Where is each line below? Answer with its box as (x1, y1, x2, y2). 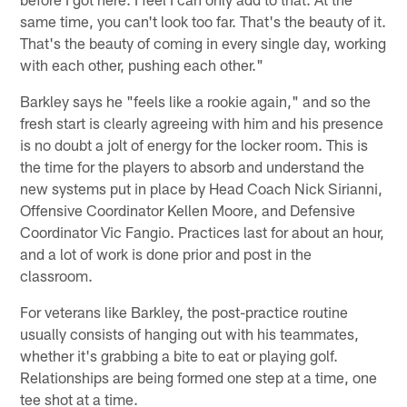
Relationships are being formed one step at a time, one (20, 367, 378, 386)
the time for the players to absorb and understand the (20, 156, 365, 175)
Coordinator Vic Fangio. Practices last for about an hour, (20, 222, 385, 241)
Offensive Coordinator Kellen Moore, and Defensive (20, 200, 356, 219)
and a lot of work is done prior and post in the (20, 243, 313, 263)
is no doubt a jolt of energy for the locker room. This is (20, 134, 369, 154)
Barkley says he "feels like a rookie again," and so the (20, 91, 372, 110)
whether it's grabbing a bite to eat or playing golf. (20, 345, 339, 364)
